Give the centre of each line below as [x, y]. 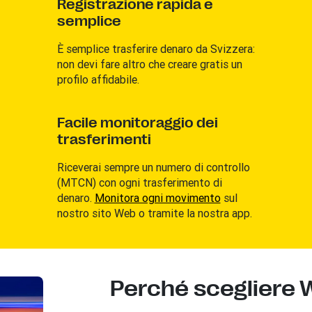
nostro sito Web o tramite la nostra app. [154, 213]
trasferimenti [104, 139]
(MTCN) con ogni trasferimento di [139, 182]
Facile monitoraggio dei [137, 123]
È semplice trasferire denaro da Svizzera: [156, 48]
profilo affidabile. [98, 79]
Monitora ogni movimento [157, 197]
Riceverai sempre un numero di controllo [153, 167]
